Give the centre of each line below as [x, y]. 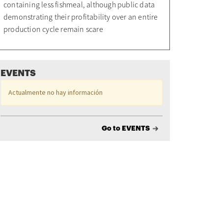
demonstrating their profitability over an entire [81, 16]
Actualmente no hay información [55, 92]
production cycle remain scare [53, 29]
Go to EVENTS [125, 128]
